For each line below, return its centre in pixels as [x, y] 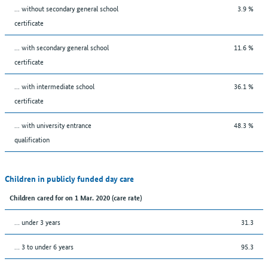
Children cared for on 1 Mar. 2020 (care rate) [76, 197]
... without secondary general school [66, 8]
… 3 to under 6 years [44, 246]
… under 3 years [37, 221]
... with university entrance [53, 124]
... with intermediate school [54, 86]
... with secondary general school [62, 47]
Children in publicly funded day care [69, 178]
